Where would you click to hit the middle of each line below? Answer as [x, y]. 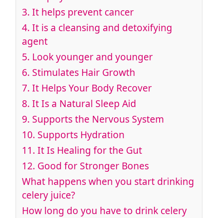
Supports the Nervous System [98, 119]
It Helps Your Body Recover [91, 88]
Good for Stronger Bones [93, 166]
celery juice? [48, 195]
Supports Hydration [81, 135]
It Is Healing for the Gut [89, 150]
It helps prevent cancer [82, 12]
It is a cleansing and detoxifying [101, 28]
